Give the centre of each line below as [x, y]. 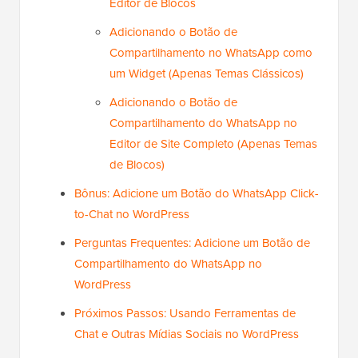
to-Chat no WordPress [132, 215]
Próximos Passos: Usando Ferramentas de [185, 314]
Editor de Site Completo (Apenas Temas [213, 144]
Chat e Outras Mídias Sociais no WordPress [187, 334]
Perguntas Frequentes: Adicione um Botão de [192, 243]
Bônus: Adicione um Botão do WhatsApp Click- [197, 194]
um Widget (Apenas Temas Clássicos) [207, 74]
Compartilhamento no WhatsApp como [211, 53]
